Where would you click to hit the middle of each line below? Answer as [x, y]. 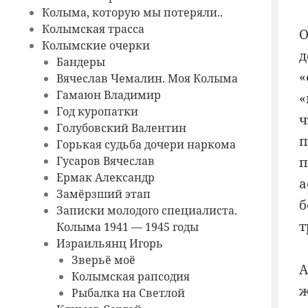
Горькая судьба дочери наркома [146, 145]
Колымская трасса [93, 29]
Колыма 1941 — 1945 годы [128, 227]
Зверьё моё [103, 260]
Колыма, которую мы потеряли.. [132, 13]
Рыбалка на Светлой [128, 293]
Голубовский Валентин [122, 128]
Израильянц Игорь [110, 244]
